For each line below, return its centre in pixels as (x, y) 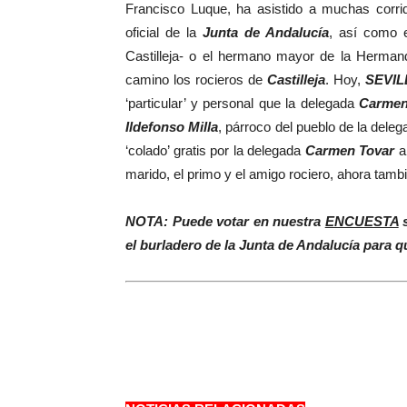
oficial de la (164, 32)
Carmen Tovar (350, 150)
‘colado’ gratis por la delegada (215, 150)
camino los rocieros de (197, 79)
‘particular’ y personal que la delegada (243, 103)
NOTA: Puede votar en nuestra (225, 221)
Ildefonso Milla (172, 127)
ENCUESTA (362, 221)
